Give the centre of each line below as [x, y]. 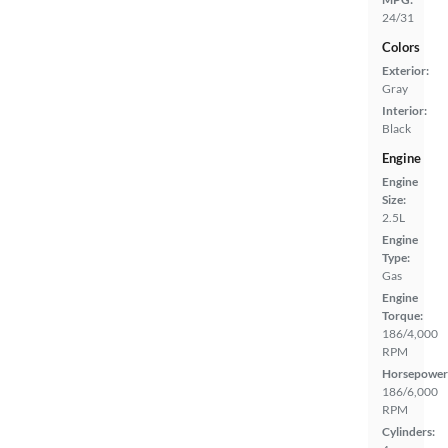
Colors [401, 47]
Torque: [402, 315]
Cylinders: [408, 431]
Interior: [404, 110]
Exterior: [405, 70]
